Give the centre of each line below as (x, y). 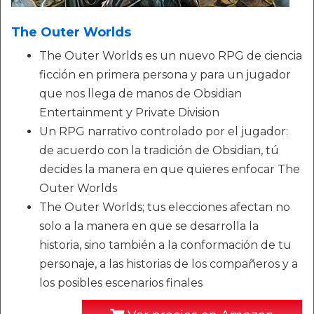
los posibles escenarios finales (121, 283)
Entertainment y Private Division (129, 113)
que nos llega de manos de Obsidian (141, 94)
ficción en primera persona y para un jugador (165, 75)
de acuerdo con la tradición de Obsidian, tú (159, 151)
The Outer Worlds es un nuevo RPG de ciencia (171, 56)
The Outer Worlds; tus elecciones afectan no (165, 207)
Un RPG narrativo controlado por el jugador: (164, 132)
